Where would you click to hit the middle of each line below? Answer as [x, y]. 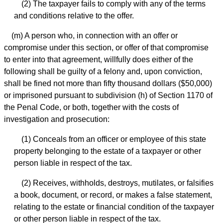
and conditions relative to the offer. [74, 16]
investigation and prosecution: [57, 119]
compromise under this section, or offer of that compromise [106, 48]
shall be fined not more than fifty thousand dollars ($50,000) [108, 84]
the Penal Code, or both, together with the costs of [91, 108]
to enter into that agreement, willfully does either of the [99, 60]
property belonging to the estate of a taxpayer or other [108, 151]
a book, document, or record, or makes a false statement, [113, 195]
